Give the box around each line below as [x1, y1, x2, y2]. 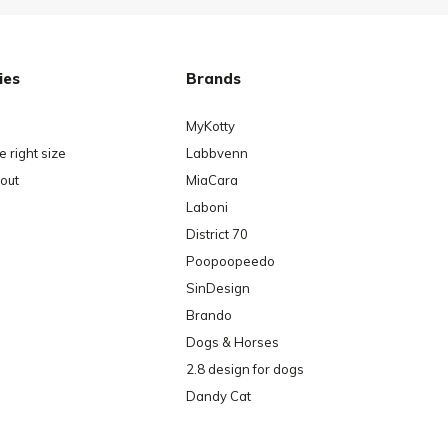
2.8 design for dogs [186, 360, 304, 377]
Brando [186, 306, 232, 323]
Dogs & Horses [186, 333, 279, 350]
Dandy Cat [186, 387, 251, 404]
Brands [186, 68, 241, 88]
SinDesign [186, 279, 250, 296]
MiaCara [186, 171, 238, 188]
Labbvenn [186, 144, 248, 161]
